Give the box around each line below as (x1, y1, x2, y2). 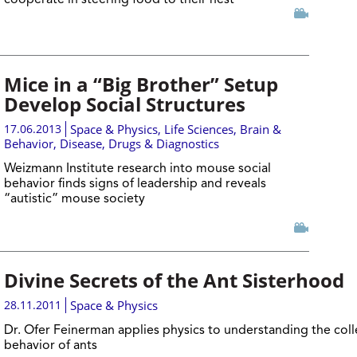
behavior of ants (3, 339, 97, 352)
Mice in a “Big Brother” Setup (3, 71, 278, 97)
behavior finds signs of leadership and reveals (3, 178, 266, 190)
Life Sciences (163, 121, 233, 137)
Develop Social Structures (3, 91, 245, 117)
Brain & (239, 121, 281, 137)
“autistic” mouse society (3, 193, 145, 206)
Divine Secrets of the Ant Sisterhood (3, 267, 344, 293)
